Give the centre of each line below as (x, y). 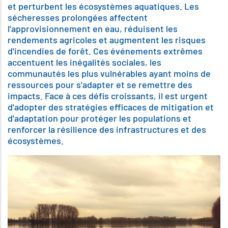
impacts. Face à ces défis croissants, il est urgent (108, 96)
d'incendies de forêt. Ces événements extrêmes (105, 51)
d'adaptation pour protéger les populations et (99, 118)
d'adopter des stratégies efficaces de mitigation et (111, 107)
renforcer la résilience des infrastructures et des (107, 129)
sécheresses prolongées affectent (78, 17)
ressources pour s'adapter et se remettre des (100, 84)
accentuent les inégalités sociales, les (84, 62)
